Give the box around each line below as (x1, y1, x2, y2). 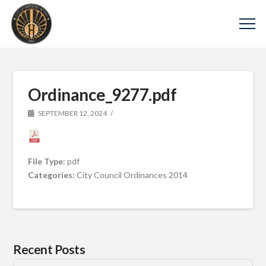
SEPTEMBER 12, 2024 (37, 109, 107, 118)
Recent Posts (13, 241, 85, 256)
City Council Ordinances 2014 (77, 169, 188, 180)
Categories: (28, 169, 77, 180)
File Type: (28, 156, 68, 166)
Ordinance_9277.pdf (28, 84, 177, 104)
